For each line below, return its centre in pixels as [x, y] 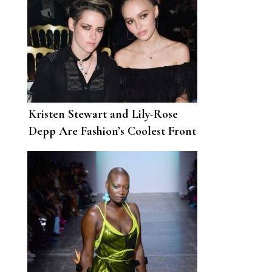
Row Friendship [68, 148]
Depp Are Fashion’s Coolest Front [112, 131]
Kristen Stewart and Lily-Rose [103, 114]
